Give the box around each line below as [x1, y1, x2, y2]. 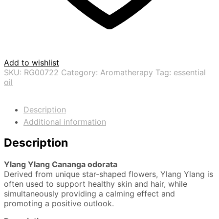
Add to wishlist [4, 58, 59, 68]
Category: [61, 67, 100, 78]
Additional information [23, 117, 106, 127]
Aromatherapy [100, 67, 153, 78]
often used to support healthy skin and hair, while [4, 178, 187, 189]
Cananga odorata [52, 159, 117, 169]
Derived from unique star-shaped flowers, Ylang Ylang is [4, 169, 213, 179]
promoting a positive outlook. [4, 198, 114, 208]
